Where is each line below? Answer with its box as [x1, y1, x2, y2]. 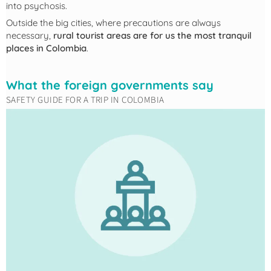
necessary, [6, 30, 53, 42]
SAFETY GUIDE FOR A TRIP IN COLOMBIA [6, 94, 165, 107]
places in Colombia [6, 42, 87, 54]
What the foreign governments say [6, 77, 214, 93]
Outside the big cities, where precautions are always [6, 17, 221, 29]
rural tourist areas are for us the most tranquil [53, 30, 252, 42]
